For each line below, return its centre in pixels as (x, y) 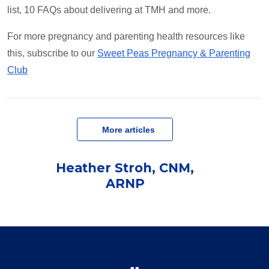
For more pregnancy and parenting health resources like (126, 37)
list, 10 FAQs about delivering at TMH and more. (109, 10)
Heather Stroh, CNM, (125, 168)
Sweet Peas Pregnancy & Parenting (174, 53)
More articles (125, 129)
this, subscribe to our (52, 53)
